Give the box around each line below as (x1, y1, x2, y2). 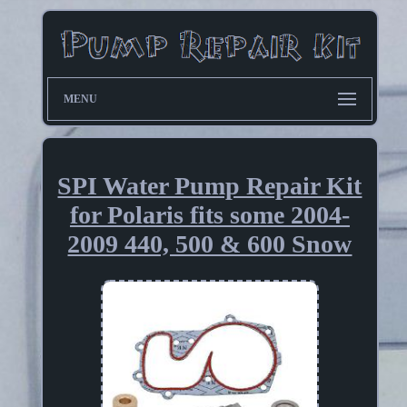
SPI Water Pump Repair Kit (57, 172, 362, 201)
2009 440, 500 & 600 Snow (67, 230, 352, 259)
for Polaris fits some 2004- (69, 201, 350, 230)
